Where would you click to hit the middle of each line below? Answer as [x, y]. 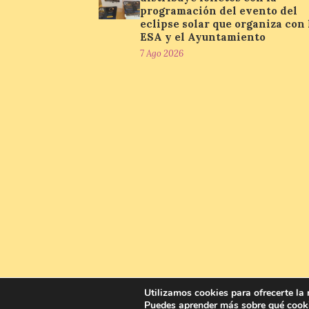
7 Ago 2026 [162, 53]
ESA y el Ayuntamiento [203, 37]
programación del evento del [219, 11]
